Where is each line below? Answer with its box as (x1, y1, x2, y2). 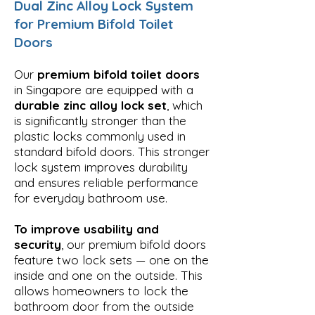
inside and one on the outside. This (14, 267, 202, 283)
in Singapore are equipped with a (14, 82, 193, 97)
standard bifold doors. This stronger (14, 143, 210, 159)
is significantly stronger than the (14, 112, 186, 128)
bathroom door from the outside (14, 298, 194, 314)
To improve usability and (14, 221, 159, 236)
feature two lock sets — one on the (14, 252, 209, 267)
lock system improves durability (14, 159, 188, 174)
